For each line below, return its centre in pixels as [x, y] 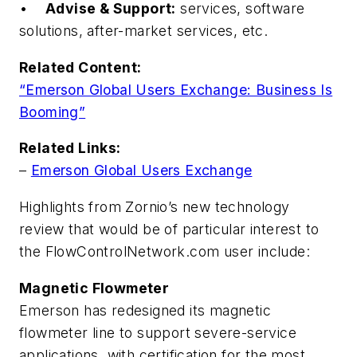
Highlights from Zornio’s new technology [155, 207]
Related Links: [70, 148]
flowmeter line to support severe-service [158, 332]
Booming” [53, 112]
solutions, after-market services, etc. [144, 31]
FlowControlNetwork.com [132, 252]
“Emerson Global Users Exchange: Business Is [176, 89]
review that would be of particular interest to [169, 229]
